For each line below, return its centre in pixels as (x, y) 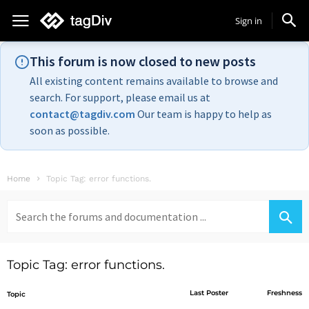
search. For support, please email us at (120, 97)
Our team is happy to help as (203, 114)
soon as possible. (70, 130)
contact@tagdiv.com (82, 114)
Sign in (249, 21)
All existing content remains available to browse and (154, 81)
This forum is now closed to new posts (143, 61)
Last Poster (209, 293)
